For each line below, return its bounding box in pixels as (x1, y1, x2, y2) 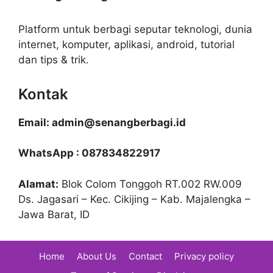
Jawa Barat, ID (18, 208, 90, 221)
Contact (129, 250, 162, 262)
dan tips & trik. (18, 53, 89, 66)
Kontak (18, 85, 68, 103)
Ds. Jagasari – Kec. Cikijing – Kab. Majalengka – (18, 193, 250, 205)
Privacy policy (174, 250, 234, 262)
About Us (77, 250, 116, 262)
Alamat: (18, 177, 58, 190)
